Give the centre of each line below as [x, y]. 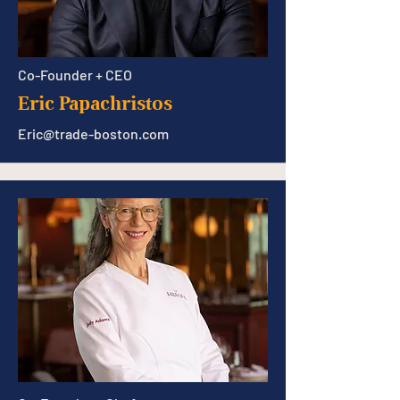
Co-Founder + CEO [75, 75]
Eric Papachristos [95, 103]
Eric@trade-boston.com [93, 133]
